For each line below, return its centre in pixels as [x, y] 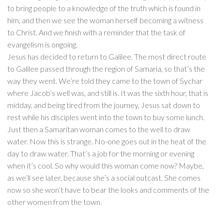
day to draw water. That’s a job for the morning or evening [101, 154]
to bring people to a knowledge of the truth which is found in [104, 8]
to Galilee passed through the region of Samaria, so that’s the [106, 69]
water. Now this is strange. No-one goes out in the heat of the [107, 141]
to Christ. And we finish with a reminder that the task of [96, 32]
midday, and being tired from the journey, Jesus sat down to [104, 105]
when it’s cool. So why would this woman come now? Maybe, [106, 166]
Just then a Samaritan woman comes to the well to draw [99, 129]
